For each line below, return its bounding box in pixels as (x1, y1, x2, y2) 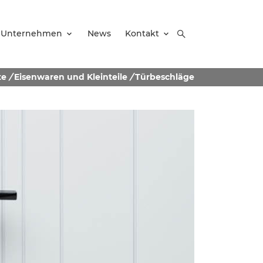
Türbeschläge (135, 71, 194, 82)
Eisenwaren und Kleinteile (14, 71, 127, 82)
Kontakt (125, 28, 159, 39)
